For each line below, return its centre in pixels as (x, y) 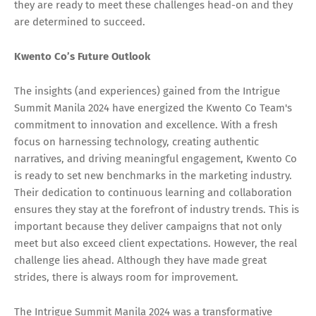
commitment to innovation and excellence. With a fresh (146, 124)
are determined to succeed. (80, 22)
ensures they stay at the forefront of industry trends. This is (157, 209)
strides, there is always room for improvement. (126, 277)
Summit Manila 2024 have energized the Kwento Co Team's (153, 108)
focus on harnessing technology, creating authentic (136, 141)
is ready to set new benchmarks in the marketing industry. (153, 175)
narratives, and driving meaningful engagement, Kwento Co (156, 158)
